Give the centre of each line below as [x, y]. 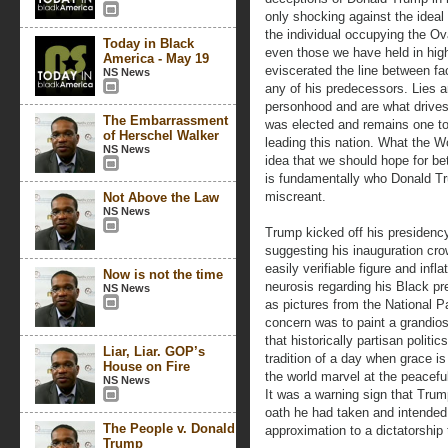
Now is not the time [163, 274]
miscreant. [295, 196]
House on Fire [146, 366]
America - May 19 [156, 58]
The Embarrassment [165, 120]
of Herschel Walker [161, 135]
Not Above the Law [161, 197]
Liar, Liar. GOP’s [154, 351]
